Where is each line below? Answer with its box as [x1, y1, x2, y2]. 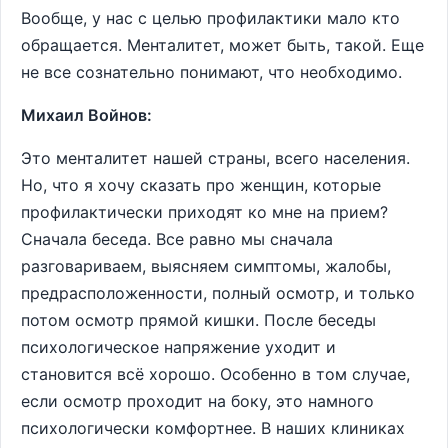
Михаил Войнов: [21, 105, 152, 125]
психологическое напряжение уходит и [21, 337, 336, 357]
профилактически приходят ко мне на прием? [21, 202, 388, 222]
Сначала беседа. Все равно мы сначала [21, 229, 333, 249]
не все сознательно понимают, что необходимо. [21, 62, 402, 82]
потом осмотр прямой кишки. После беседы [21, 310, 376, 330]
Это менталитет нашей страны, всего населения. [21, 148, 410, 168]
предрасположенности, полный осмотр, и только [21, 283, 415, 303]
